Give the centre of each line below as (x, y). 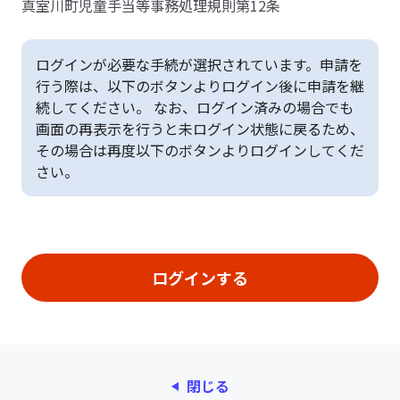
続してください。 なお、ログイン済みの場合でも (195, 107)
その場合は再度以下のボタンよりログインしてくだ (200, 150)
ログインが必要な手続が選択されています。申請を (199, 64)
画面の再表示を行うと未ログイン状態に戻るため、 (200, 129)
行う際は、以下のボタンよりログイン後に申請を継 (200, 86)
